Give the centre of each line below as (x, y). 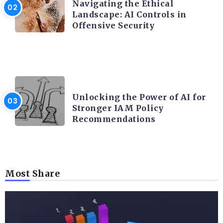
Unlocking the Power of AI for (139, 97)
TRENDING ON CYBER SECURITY (132, 80)
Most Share (32, 174)
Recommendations (114, 119)
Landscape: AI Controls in (129, 15)
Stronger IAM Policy (118, 108)
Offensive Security (113, 26)
